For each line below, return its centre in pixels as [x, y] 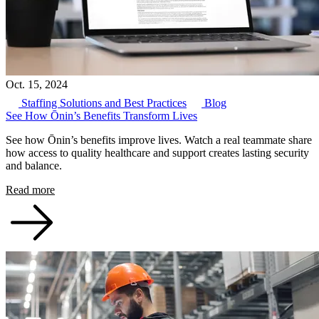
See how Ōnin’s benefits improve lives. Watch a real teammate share [159, 140]
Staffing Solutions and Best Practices [103, 103]
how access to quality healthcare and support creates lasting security [157, 153]
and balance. [34, 166]
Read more [30, 190]
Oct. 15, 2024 [37, 85]
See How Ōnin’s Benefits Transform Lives [101, 116]
